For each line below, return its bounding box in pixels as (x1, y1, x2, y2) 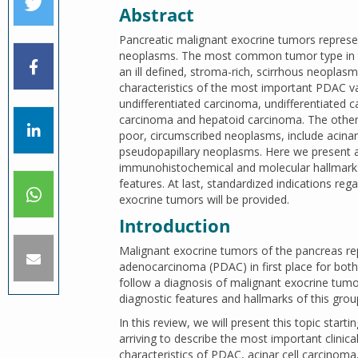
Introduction (119, 213, 230, 237)
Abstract (119, 2, 194, 26)
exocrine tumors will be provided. (119, 192, 289, 207)
